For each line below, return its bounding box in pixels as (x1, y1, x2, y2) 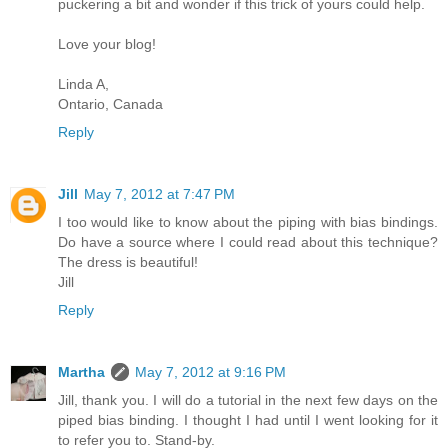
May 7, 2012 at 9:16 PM (135, 364, 286, 381)
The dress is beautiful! (58, 254, 198, 271)
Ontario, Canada (58, 96, 163, 113)
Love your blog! (58, 36, 156, 53)
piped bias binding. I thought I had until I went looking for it (58, 412, 438, 429)
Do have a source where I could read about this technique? (58, 234, 438, 251)
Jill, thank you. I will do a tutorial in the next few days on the (58, 392, 438, 409)
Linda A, (58, 76, 109, 93)
